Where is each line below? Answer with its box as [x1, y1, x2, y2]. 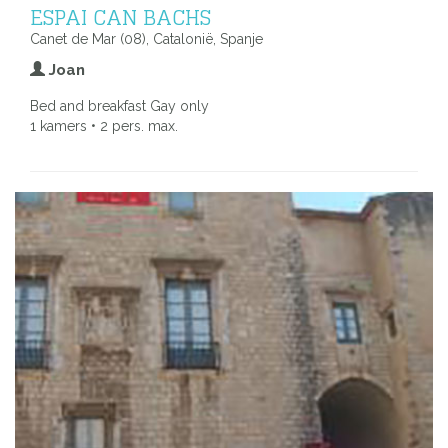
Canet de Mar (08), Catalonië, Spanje [30, 30, 263, 47]
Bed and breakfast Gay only [30, 97, 209, 114]
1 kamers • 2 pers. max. [30, 117, 178, 134]
